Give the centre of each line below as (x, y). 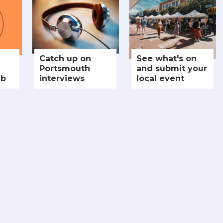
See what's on (167, 58)
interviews (62, 78)
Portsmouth (65, 68)
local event (160, 78)
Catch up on (65, 58)
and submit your (172, 68)
